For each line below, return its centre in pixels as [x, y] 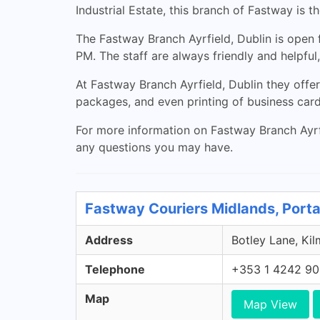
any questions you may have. [154, 147]
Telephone [115, 269]
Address [109, 240]
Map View [270, 304]
